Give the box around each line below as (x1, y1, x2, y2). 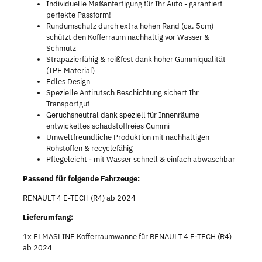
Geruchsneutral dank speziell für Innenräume (46, 109, 199, 120)
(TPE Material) (46, 65, 95, 75)
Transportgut (46, 98, 90, 109)
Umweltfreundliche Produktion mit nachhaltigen (46, 132, 209, 142)
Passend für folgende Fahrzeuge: (22, 173, 140, 184)
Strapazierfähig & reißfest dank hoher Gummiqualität (46, 54, 226, 64)
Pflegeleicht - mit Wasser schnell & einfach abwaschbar (46, 154, 235, 164)
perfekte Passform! (46, 9, 111, 20)
